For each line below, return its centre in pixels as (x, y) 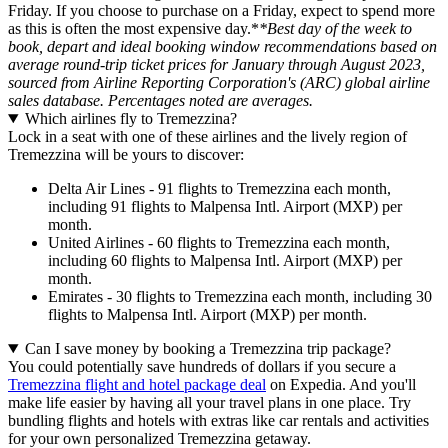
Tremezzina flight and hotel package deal (137, 384)
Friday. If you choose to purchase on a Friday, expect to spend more (221, 10)
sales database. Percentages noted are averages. (160, 100)
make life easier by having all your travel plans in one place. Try (209, 402)
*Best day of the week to (335, 28)
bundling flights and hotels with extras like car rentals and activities (218, 420)
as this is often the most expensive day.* (133, 28)
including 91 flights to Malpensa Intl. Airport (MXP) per (225, 206)
